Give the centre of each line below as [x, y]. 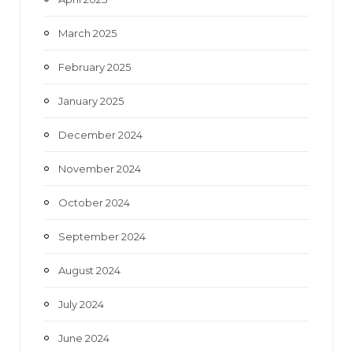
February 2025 [95, 67]
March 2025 [87, 33]
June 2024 [84, 338]
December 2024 [100, 134]
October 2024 [94, 202]
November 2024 [100, 168]
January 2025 [91, 100]
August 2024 [89, 270]
